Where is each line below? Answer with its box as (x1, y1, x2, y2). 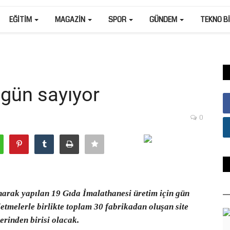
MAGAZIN (55, 14, 87, 25)
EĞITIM (9, 14, 33, 25)
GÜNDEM (149, 14, 179, 25)
